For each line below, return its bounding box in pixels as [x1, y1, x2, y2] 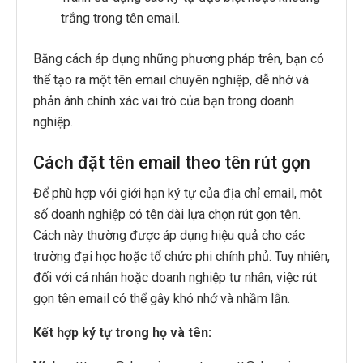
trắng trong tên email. [61, 10, 181, 26]
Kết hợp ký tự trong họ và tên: [33, 325, 211, 341]
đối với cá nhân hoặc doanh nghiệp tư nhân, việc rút [33, 270, 317, 286]
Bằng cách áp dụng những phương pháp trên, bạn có [33, 50, 324, 66]
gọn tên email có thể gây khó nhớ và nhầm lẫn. [33, 291, 290, 307]
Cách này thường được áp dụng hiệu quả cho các [33, 228, 305, 244]
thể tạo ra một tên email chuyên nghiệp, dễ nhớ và [33, 71, 309, 88]
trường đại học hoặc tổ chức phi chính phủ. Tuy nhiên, [33, 249, 330, 265]
